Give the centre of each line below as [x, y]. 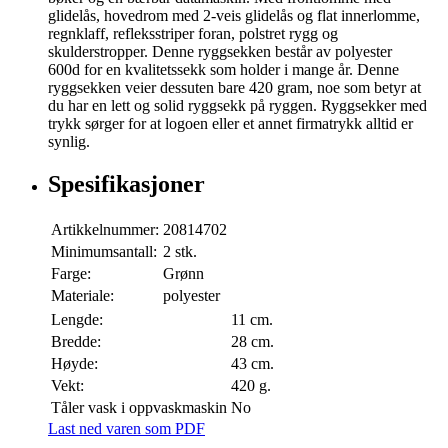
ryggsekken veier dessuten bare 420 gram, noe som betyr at [234, 88]
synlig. [69, 142]
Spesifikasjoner [126, 184]
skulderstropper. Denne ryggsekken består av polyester [220, 52]
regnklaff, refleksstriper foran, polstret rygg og [193, 34]
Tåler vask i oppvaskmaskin [139, 408]
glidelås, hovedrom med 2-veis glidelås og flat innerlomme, [234, 16]
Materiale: [82, 296]
